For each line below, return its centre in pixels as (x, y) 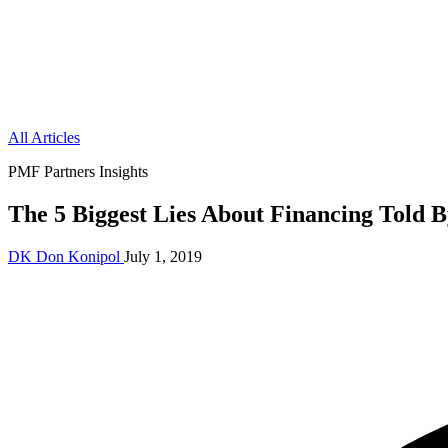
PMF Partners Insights (78, 171)
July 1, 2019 (163, 256)
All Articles (44, 137)
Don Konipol (78, 256)
